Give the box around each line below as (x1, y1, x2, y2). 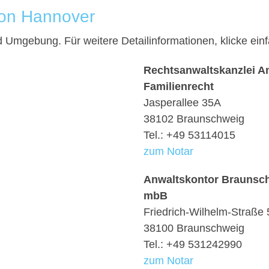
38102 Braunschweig (144, 113, 244, 125)
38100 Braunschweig (144, 222, 244, 234)
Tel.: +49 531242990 (144, 238, 242, 250)
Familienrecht (144, 80, 214, 92)
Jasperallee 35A (144, 97, 221, 109)
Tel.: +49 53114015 (144, 129, 235, 141)
